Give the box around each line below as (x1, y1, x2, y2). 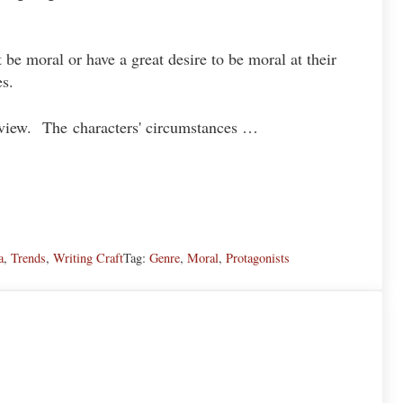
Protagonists (226, 248, 290, 266)
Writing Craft (53, 248, 123, 266)
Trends (11, 248, 46, 266)
